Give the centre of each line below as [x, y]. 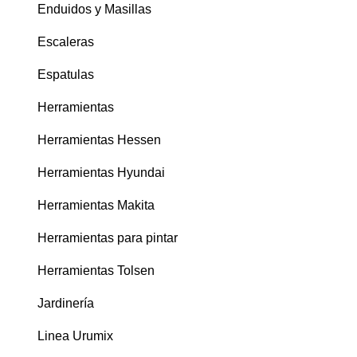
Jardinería [66, 304]
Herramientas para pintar [108, 238]
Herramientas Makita [96, 206]
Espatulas [66, 75]
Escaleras [66, 42]
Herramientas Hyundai [101, 173]
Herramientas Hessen [99, 140]
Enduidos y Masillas [94, 10]
